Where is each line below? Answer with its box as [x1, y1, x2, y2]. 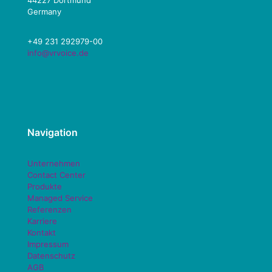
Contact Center [27, 170, 86, 180]
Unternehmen [27, 158, 80, 168]
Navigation [27, 126, 78, 138]
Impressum [27, 239, 69, 249]
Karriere [27, 216, 57, 226]
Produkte [27, 182, 62, 191]
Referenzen [27, 205, 72, 214]
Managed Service [27, 193, 93, 203]
